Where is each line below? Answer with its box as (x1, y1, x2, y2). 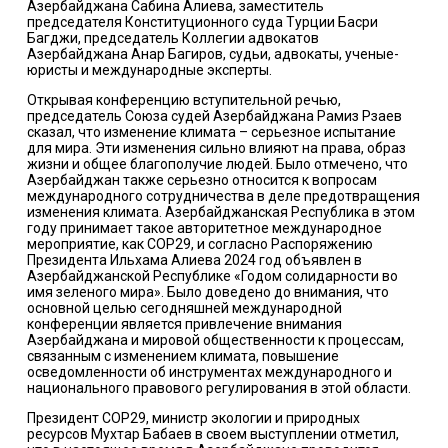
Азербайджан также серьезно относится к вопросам (26, 172, 377, 189)
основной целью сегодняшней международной (26, 300, 342, 317)
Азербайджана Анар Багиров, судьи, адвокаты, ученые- (26, 46, 399, 63)
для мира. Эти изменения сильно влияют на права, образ (26, 140, 406, 157)
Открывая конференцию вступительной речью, (26, 92, 341, 109)
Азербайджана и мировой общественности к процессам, (26, 332, 404, 349)
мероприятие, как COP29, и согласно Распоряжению (26, 236, 373, 253)
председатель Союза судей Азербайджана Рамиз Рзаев (26, 108, 402, 125)
